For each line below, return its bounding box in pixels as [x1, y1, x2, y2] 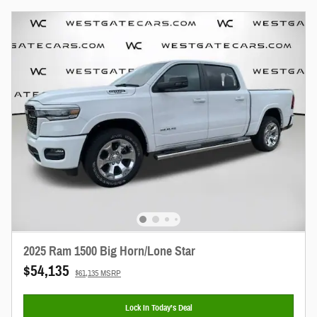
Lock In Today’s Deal [125, 301, 192, 313]
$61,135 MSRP [75, 267, 121, 279]
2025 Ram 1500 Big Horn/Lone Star [23, 243, 195, 259]
